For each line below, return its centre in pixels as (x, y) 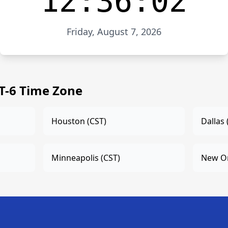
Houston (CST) (79, 121)
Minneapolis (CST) (86, 158)
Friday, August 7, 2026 (114, 32)
